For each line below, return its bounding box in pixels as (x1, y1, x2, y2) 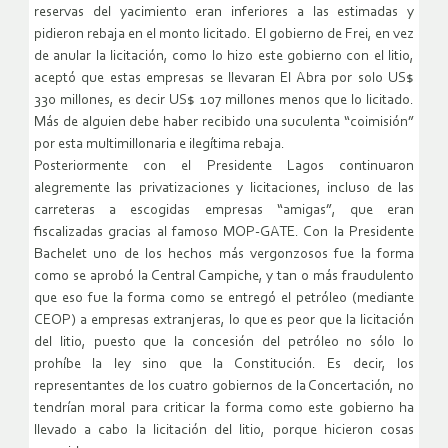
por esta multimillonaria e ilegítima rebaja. (34, 137, 285, 153)
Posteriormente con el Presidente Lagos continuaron (34, 159, 414, 175)
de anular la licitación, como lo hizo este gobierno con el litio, (34, 49, 414, 65)
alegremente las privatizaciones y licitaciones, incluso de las (34, 181, 414, 197)
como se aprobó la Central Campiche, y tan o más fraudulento (34, 269, 414, 285)
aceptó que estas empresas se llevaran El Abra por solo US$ (34, 71, 414, 87)
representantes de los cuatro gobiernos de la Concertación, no (34, 379, 414, 395)
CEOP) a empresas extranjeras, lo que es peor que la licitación (34, 313, 414, 329)
